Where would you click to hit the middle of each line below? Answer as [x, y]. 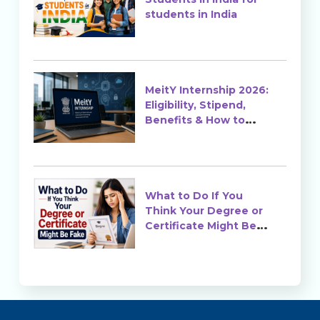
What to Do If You [194, 196]
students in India [191, 15]
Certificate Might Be [200, 226]
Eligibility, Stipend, [195, 105]
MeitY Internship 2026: [206, 90]
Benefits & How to [195, 120]
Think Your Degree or [204, 211]
